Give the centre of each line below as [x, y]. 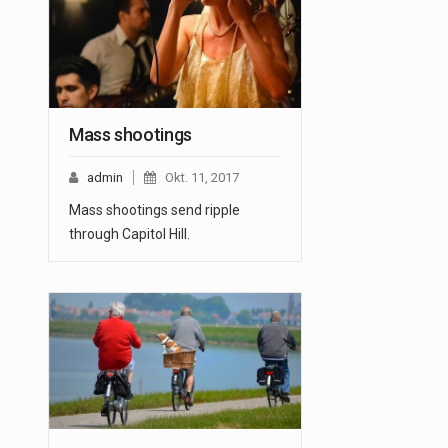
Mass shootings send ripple [154, 210]
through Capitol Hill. [129, 234]
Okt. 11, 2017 [202, 178]
